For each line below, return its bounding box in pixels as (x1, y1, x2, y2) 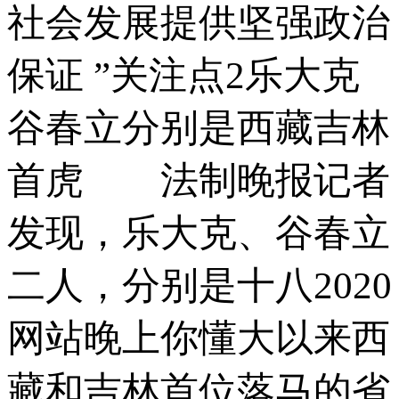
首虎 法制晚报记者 (7, 159, 390, 201)
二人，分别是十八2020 (7, 264, 392, 306)
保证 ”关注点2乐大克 (7, 53, 360, 96)
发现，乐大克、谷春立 (7, 211, 390, 254)
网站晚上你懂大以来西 (7, 316, 390, 359)
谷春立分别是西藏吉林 (7, 106, 390, 149)
